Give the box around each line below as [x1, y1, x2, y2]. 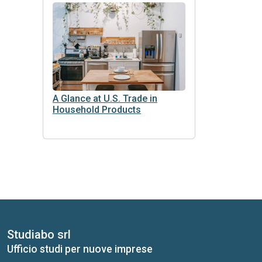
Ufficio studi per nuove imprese [7, 243, 153, 256]
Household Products [53, 104, 141, 116]
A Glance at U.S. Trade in [53, 93, 157, 105]
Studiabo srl [7, 227, 71, 242]
